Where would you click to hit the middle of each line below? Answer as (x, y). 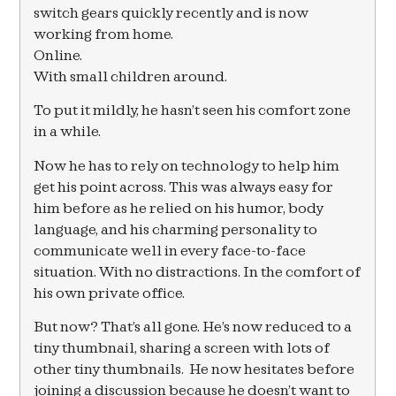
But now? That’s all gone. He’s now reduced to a (193, 327)
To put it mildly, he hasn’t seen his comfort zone (193, 111)
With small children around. (131, 77)
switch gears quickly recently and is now (171, 13)
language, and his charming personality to (176, 230)
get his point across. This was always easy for (184, 187)
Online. (58, 56)
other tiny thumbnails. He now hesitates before (194, 369)
